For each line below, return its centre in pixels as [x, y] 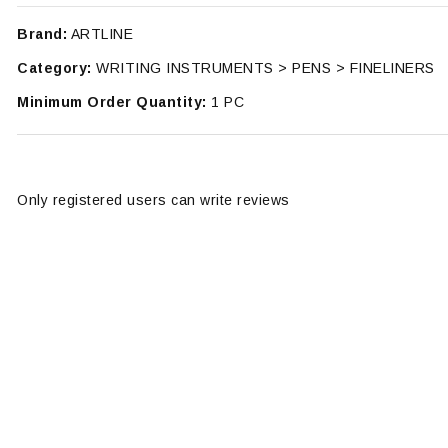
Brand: [42, 34]
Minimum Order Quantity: [112, 102]
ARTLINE [100, 34]
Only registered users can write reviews [153, 200]
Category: [54, 68]
